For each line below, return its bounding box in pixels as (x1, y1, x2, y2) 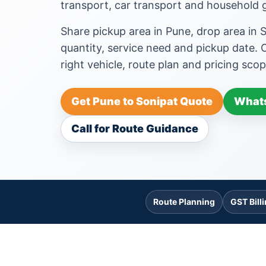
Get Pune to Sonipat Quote (71, 95, 213, 107)
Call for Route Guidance (71, 122, 198, 135)
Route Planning (153, 197, 215, 207)
